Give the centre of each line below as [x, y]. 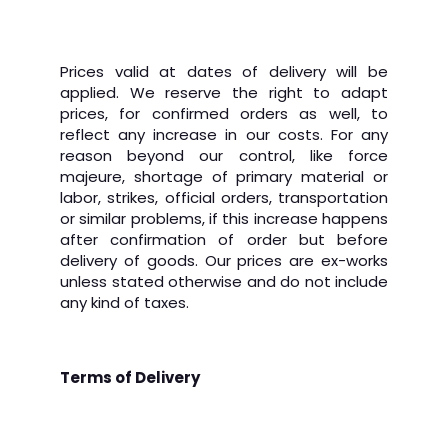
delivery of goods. [132, 260]
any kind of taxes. [124, 302]
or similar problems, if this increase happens [224, 218]
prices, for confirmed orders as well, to [224, 113]
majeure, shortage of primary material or [224, 176]
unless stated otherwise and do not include [224, 281]
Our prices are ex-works [296, 260]
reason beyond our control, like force [224, 155]
